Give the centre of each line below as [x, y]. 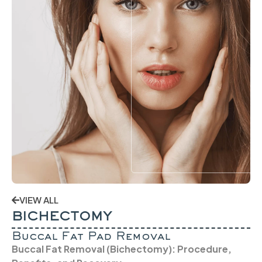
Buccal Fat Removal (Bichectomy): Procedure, [122, 249]
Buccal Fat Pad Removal [91, 237]
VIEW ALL [39, 200]
